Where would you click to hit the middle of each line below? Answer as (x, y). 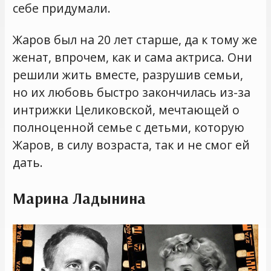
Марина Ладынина (80, 198)
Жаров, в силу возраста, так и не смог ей (132, 145)
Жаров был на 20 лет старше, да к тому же (135, 39)
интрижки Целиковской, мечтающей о (126, 109)
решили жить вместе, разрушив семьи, (128, 74)
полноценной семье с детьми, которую (129, 127)
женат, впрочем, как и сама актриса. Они (133, 57)
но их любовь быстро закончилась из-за (132, 92)
